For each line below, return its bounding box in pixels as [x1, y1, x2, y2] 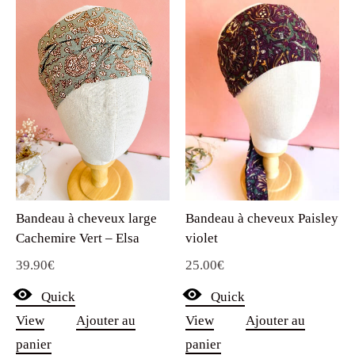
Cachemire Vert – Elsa [16, 231, 139, 246]
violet [185, 231, 218, 246]
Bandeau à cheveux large [16, 211, 157, 227]
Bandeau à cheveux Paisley [185, 211, 338, 227]
